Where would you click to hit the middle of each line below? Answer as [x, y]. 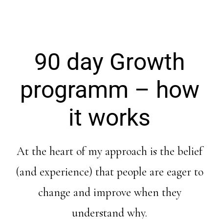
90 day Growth [109, 62]
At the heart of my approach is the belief [109, 152]
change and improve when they [109, 193]
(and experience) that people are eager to [109, 172]
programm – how [109, 90]
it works [109, 118]
